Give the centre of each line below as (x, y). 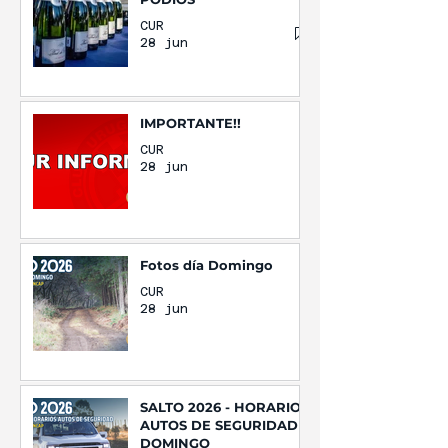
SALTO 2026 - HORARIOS (224, 407)
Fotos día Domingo (206, 265)
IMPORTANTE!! (190, 123)
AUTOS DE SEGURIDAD (219, 425)
